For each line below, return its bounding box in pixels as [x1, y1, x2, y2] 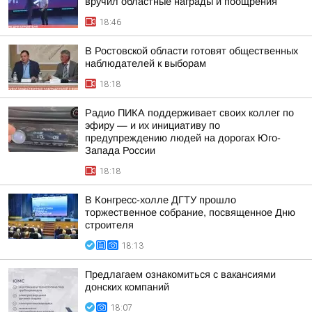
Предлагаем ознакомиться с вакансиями [85, 269, 276, 280]
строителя [85, 219, 134, 231]
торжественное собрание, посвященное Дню [85, 207, 295, 218]
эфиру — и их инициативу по [85, 120, 220, 131]
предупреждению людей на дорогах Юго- [85, 132, 281, 143]
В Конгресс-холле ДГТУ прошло [85, 194, 236, 205]
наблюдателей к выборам [85, 58, 206, 69]
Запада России [85, 145, 155, 156]
